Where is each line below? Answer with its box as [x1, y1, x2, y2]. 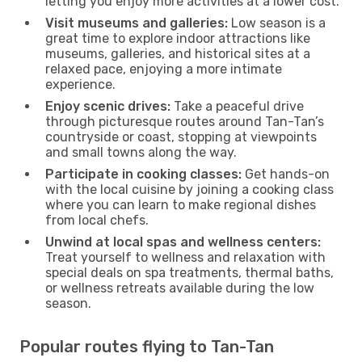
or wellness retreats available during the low [45, 280, 314, 296]
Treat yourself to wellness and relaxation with [45, 249, 326, 265]
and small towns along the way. [45, 144, 237, 160]
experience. [45, 76, 116, 92]
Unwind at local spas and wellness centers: [45, 234, 321, 250]
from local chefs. [45, 212, 149, 228]
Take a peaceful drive [170, 98, 304, 114]
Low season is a [228, 15, 326, 31]
